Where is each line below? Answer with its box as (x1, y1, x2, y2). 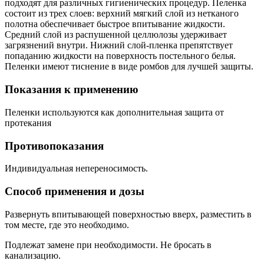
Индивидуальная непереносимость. (5, 163, 148, 174)
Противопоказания (5, 139, 104, 152)
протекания (5, 117, 51, 128)
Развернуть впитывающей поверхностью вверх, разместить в (5, 209, 252, 219)
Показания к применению (5, 83, 138, 96)
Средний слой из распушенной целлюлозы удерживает (5, 29, 227, 40)
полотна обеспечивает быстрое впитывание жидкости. (5, 19, 225, 29)
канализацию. (5, 250, 61, 260)
